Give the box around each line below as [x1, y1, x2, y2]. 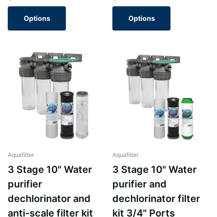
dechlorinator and [8, 193, 91, 205]
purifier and [112, 178, 167, 190]
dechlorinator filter [112, 193, 200, 205]
